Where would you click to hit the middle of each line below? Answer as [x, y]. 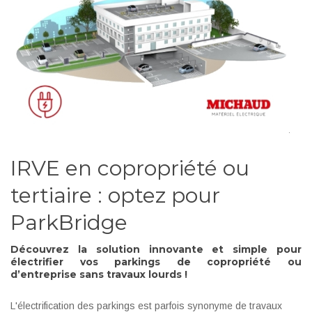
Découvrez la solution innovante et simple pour [156, 250]
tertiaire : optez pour [115, 196]
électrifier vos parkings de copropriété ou [156, 262]
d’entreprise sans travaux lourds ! [99, 275]
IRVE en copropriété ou [130, 169]
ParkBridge [69, 223]
